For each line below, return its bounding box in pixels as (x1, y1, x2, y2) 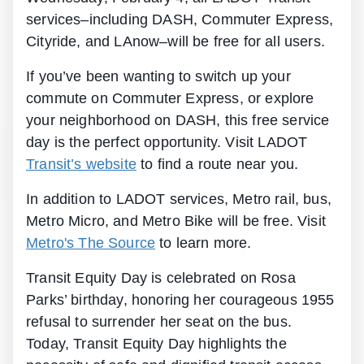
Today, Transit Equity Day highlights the (26, 335, 287, 352)
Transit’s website (26, 155, 136, 172)
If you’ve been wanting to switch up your (26, 67, 291, 84)
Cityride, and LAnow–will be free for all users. (26, 32, 325, 50)
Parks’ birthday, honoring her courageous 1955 (26, 291, 335, 308)
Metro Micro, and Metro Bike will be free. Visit (26, 212, 326, 229)
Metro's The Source (26, 234, 156, 251)
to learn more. (155, 234, 252, 251)
